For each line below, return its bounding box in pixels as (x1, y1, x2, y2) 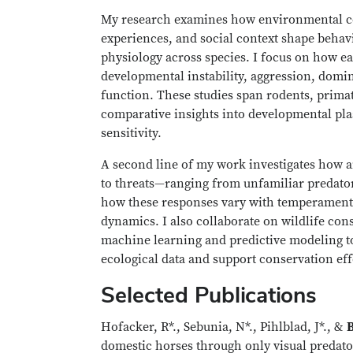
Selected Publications (101, 281, 317, 309)
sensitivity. (101, 125, 162, 141)
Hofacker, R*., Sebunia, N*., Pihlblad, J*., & (101, 319, 347, 335)
